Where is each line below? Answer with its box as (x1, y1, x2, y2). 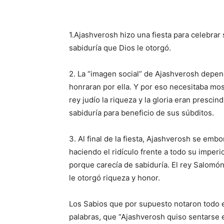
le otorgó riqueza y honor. (69, 173, 160, 183)
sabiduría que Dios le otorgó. (69, 43, 171, 53)
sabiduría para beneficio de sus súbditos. (69, 108, 214, 118)
